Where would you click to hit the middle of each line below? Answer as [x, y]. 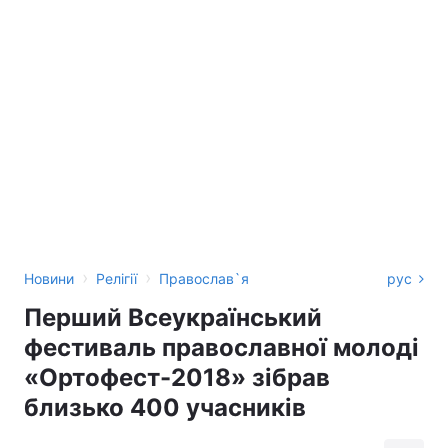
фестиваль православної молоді [221, 347]
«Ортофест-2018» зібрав [177, 377]
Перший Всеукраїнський [173, 317]
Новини [49, 278]
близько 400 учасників [165, 407]
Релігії [116, 278]
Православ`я [204, 278]
